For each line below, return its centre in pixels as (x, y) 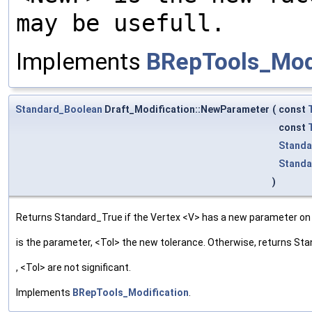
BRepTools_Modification (131, 292)
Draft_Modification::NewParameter (186, 109)
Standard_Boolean (59, 109)
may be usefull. (120, 23)
